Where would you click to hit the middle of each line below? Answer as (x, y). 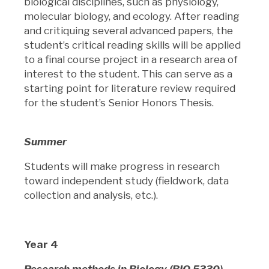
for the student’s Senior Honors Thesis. (119, 102)
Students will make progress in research (122, 166)
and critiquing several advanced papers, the (128, 30)
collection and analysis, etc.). (92, 195)
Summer (45, 141)
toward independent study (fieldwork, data (126, 180)
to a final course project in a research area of (131, 59)
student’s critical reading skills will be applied (132, 45)
